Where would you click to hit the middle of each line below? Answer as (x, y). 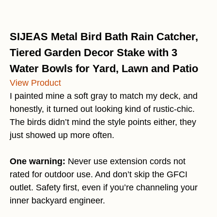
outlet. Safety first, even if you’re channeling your (104, 188)
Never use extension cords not (125, 162)
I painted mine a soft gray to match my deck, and (104, 96)
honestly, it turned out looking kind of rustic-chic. (102, 109)
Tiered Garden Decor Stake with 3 (93, 53)
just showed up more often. (62, 135)
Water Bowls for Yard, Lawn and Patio (104, 69)
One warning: (38, 162)
